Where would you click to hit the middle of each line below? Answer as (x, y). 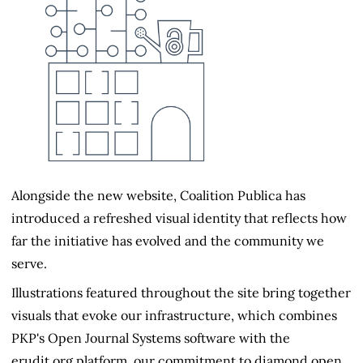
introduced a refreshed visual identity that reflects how (179, 218)
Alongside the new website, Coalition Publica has (158, 195)
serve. (29, 263)
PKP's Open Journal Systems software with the (151, 337)
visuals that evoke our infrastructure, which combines (174, 315)
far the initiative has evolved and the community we (168, 240)
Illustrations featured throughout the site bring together (181, 292)
